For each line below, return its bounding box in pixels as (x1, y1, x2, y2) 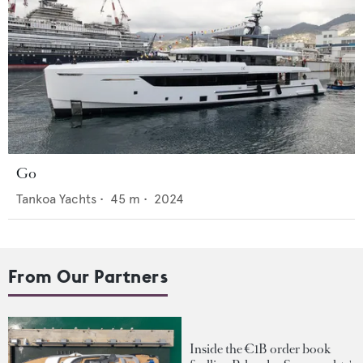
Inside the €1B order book (190, 340, 331, 357)
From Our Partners (8, 264, 169, 288)
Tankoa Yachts (16, 190, 96, 207)
